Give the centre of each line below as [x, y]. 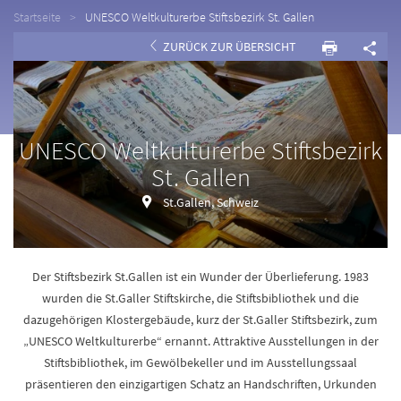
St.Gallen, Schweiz [211, 202]
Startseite [37, 17]
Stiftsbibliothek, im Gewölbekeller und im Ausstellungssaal [200, 363]
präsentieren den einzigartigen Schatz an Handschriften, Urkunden [200, 384]
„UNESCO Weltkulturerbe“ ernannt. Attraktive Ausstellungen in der [200, 341]
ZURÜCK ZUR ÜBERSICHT [228, 47]
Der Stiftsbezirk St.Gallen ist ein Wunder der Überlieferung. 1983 [200, 277]
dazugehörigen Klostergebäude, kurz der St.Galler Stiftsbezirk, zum [200, 320]
